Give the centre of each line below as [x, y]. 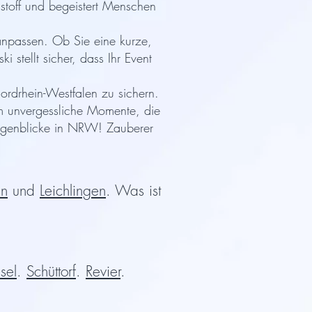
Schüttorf [51, 271]
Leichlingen [73, 190]
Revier [103, 271]
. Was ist [133, 190]
